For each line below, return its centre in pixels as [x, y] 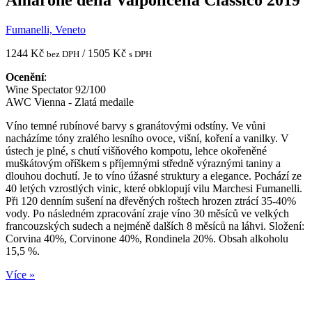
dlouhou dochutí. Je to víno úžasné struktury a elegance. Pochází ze [154, 176]
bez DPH [63, 54]
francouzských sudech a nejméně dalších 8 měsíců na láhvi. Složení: [155, 226]
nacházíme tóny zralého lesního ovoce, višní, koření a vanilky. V [147, 139]
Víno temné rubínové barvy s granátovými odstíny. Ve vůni [135, 126]
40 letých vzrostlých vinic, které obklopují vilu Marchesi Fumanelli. [154, 189]
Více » [20, 275]
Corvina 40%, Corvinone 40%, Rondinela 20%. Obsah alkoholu [147, 239]
